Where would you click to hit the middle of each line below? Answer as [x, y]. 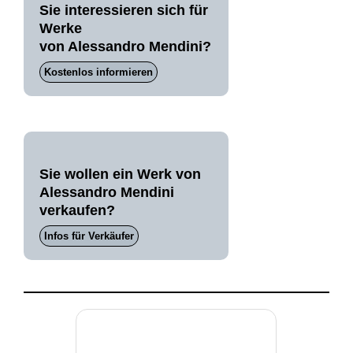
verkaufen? [77, 210]
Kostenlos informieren [98, 72]
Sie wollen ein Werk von [120, 174]
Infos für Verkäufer [89, 236]
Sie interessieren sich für [123, 10]
